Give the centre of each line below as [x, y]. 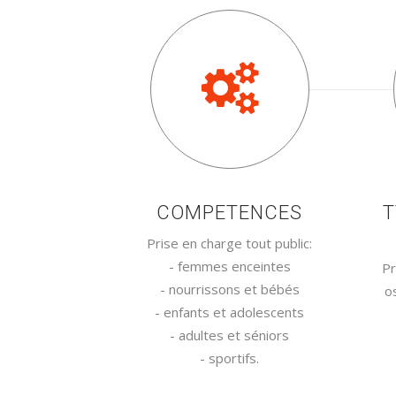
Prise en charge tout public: [229, 243]
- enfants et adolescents [229, 312]
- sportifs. [229, 358]
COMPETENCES [229, 213]
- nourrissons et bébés [229, 289]
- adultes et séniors [229, 335]
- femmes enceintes [229, 266]
